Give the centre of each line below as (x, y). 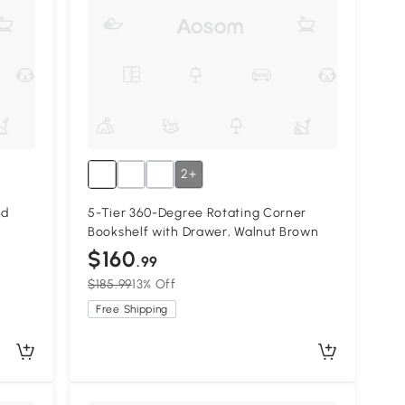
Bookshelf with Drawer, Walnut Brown (203, 232)
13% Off (154, 285)
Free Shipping (132, 310)
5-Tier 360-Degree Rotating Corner (198, 213)
